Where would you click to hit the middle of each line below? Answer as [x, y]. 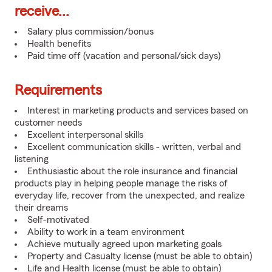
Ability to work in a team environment [106, 232]
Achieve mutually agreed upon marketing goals [124, 244]
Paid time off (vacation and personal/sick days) [124, 56]
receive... [42, 12]
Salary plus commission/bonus [90, 32]
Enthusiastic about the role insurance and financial [132, 171]
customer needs [48, 123]
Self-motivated [58, 220]
